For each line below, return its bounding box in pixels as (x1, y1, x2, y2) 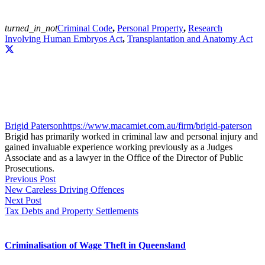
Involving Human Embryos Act (5, 33, 122, 44)
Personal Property (117, 22, 183, 33)
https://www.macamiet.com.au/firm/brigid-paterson (63, 121, 252, 131)
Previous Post (5, 174, 56, 185)
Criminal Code (57, 22, 112, 33)
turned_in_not (5, 22, 57, 33)
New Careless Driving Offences (5, 185, 124, 195)
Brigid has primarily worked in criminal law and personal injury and (5, 131, 258, 142)
